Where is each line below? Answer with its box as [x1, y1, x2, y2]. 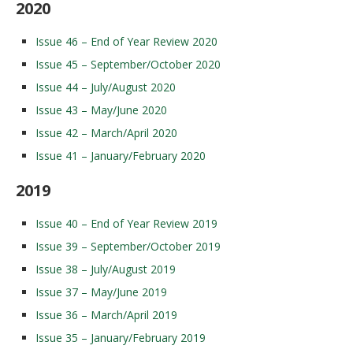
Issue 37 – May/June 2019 [35, 284, 167, 299]
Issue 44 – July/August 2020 [35, 80, 176, 95]
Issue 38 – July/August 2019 [35, 262, 176, 277]
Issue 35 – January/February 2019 [35, 330, 206, 345]
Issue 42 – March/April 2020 [35, 125, 177, 140]
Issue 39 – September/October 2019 [35, 239, 221, 254]
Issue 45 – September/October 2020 [35, 57, 221, 72]
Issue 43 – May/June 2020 [35, 102, 167, 117]
